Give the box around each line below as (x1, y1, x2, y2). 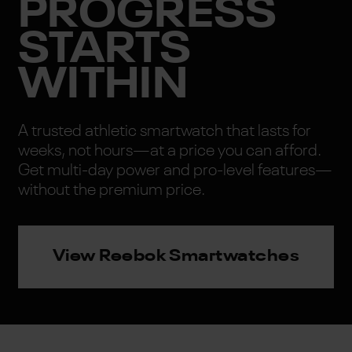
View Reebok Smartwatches (52, 248, 300, 266)
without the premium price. (17, 181, 205, 199)
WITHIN (17, 64, 188, 108)
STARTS (17, 28, 191, 72)
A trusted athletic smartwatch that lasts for (17, 123, 311, 140)
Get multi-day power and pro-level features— (17, 162, 332, 179)
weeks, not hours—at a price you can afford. (17, 142, 321, 159)
